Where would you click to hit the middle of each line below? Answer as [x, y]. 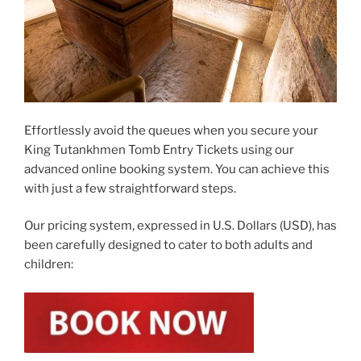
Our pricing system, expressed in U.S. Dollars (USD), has [180, 226]
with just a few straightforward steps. [130, 188]
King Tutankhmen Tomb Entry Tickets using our [159, 149]
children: [49, 265]
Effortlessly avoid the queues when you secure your [171, 130]
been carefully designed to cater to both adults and [168, 245]
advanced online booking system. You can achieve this [177, 169]
